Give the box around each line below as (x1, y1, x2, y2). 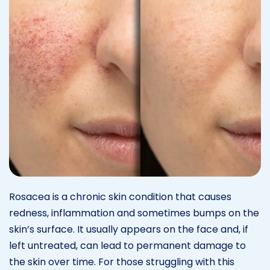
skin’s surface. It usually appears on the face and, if (9, 222, 248, 236)
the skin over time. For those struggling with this (9, 254, 234, 269)
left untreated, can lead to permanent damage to (9, 238, 246, 253)
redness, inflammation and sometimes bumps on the (9, 206, 259, 220)
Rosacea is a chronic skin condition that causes (9, 189, 231, 204)
